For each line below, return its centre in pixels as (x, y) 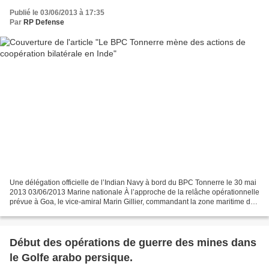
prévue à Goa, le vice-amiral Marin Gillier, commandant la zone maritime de (132, 202)
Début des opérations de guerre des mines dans (133, 243)
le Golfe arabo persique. (71, 258)
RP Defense (44, 22)
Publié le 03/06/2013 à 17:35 (57, 12)
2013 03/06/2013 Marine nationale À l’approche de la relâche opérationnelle (134, 192)
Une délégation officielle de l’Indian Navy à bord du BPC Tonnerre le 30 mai (133, 183)
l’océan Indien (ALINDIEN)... (56, 212)
